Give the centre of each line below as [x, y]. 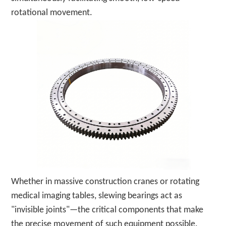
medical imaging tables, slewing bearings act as [97, 196]
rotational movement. [52, 13]
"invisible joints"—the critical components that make [107, 210]
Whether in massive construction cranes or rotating [105, 182]
